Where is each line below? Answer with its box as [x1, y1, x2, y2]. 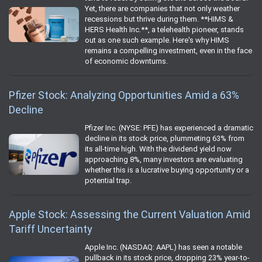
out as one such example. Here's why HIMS [85, 36, 229, 45]
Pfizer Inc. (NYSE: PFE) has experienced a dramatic [85, 123, 253, 133]
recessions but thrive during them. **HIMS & [85, 15, 233, 24]
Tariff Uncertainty [9, 223, 92, 236]
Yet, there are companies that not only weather [85, 4, 240, 13]
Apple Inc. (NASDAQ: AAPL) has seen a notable [85, 243, 242, 252]
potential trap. [85, 176, 132, 185]
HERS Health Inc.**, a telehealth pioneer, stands [85, 25, 244, 35]
